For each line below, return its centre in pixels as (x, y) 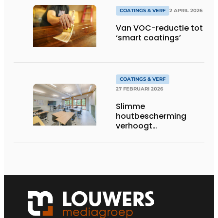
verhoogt (134, 126)
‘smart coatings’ (148, 37)
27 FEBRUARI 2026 (139, 89)
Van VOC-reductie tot (159, 28)
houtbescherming (151, 116)
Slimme (130, 107)
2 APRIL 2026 (186, 10)
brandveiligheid (146, 136)
